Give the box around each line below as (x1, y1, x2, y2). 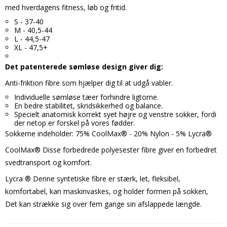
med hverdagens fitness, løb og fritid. (5, 2, 127, 12)
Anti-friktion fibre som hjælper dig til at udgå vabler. (5, 78, 173, 88)
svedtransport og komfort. (5, 157, 92, 167)
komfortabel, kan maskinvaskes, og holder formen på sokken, (5, 186, 208, 196)
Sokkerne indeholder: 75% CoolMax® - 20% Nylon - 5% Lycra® (5, 128, 212, 138)
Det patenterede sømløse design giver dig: (5, 61, 163, 71)
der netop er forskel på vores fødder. (14, 118, 135, 128)
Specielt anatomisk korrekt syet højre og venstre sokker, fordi (14, 109, 216, 119)
